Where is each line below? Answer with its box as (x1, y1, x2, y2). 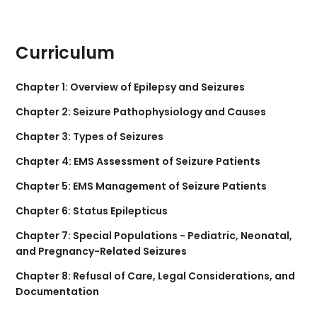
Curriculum (16, 41, 115, 65)
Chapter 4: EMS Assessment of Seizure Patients (16, 154, 260, 169)
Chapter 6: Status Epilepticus (16, 204, 168, 219)
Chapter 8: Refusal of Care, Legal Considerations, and (16, 269, 295, 284)
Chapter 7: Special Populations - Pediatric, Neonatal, (16, 229, 292, 243)
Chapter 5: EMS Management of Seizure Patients (16, 179, 267, 194)
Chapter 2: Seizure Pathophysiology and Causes (16, 105, 266, 120)
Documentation (16, 284, 99, 299)
